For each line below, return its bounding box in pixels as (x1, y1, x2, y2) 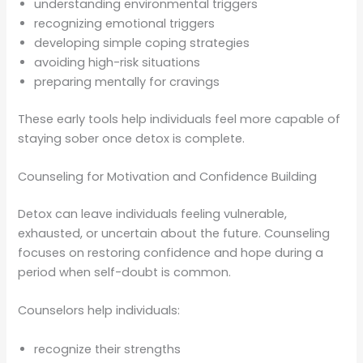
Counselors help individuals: (18, 302, 181, 319)
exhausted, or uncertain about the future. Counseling (18, 225, 331, 241)
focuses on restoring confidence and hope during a (18, 245, 324, 261)
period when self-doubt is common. (18, 264, 232, 280)
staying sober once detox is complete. (18, 130, 246, 147)
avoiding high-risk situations (34, 53, 201, 70)
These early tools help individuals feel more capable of (18, 110, 341, 127)
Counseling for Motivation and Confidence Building (18, 169, 318, 186)
